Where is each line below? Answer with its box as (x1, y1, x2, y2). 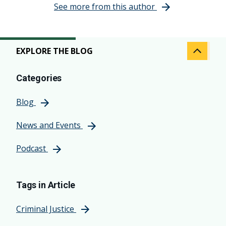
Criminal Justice (16, 203, 74, 214)
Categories (16, 73, 62, 84)
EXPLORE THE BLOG (16, 45, 93, 57)
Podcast (16, 142, 46, 154)
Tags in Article (16, 179, 76, 190)
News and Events (16, 120, 81, 131)
